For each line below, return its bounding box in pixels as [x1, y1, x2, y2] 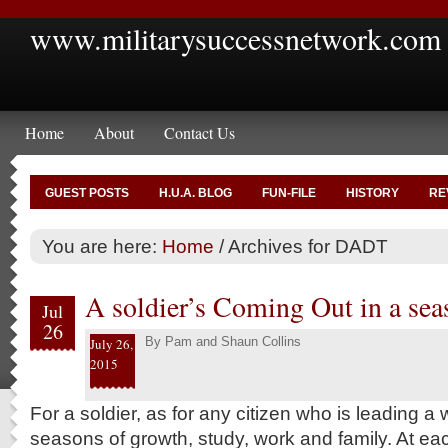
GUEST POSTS [45, 186, 129, 200]
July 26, [90, 335, 133, 353]
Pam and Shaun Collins [165, 334, 301, 349]
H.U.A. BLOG [159, 186, 232, 200]
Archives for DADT [224, 235, 388, 257]
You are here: [42, 235, 162, 257]
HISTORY [346, 186, 399, 200]
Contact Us [164, 122, 235, 143]
